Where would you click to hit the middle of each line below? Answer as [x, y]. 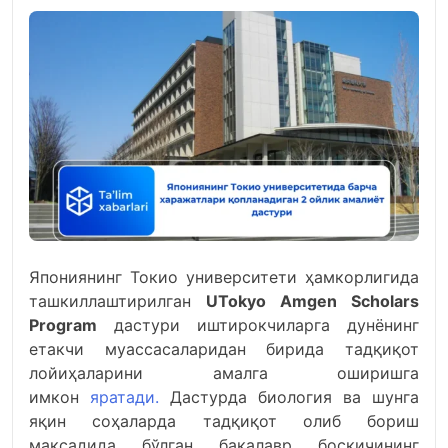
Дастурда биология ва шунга [289, 397]
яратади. [124, 397]
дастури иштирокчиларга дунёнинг [258, 325]
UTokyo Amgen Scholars [312, 301]
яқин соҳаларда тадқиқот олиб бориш [224, 421]
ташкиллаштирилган [117, 301]
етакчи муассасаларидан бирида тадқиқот [224, 349]
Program [63, 325]
